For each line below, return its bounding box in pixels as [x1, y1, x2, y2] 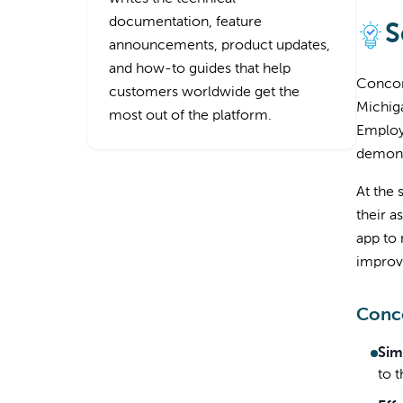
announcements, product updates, [109, 39, 330, 53]
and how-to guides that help [109, 62, 291, 76]
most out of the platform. [109, 109, 272, 123]
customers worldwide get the [109, 85, 300, 100]
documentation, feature [109, 15, 262, 30]
